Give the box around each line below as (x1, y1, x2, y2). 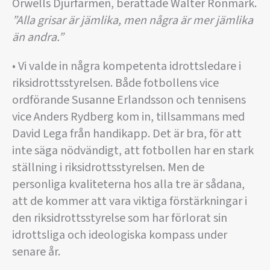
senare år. (12, 243, 60, 260)
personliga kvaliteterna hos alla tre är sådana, (12, 176, 245, 193)
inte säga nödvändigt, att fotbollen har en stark (12, 142, 254, 159)
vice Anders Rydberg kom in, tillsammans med (12, 108, 245, 125)
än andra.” (12, 29, 64, 46)
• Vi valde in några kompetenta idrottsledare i (12, 58, 241, 75)
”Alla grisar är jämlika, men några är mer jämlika (12, 12, 253, 29)
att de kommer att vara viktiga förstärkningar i (12, 193, 247, 210)
